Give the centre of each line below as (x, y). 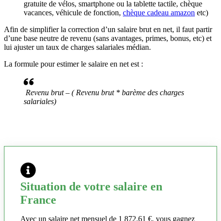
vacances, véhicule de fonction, (73, 13)
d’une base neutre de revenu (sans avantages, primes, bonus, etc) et (108, 38)
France (38, 200)
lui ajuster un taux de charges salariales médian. (77, 47)
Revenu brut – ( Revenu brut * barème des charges (105, 93)
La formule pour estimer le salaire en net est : (74, 64)
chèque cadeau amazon (159, 13)
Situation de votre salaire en (91, 187)
